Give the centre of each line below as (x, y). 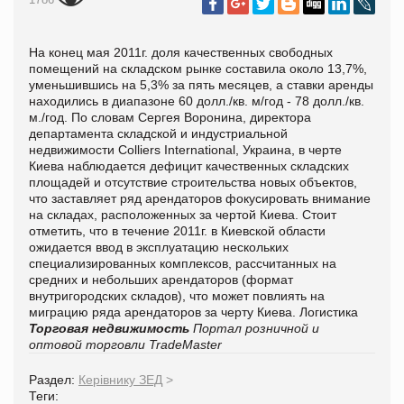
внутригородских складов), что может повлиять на (177, 295)
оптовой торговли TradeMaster (125, 344)
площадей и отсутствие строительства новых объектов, (193, 182)
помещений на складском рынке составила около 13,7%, (198, 68)
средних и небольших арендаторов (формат (161, 279)
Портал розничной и (256, 328)
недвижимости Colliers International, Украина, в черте (185, 149)
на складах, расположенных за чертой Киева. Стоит (183, 214)
